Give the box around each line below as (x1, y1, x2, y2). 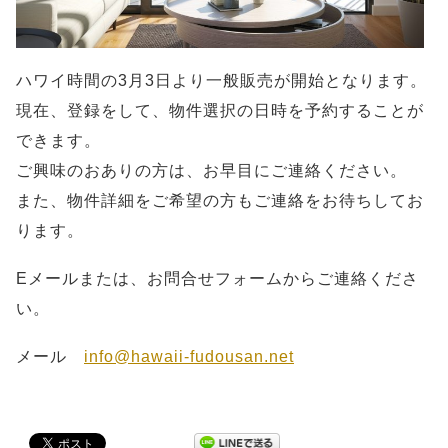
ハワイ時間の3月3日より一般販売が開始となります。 (16, 71, 427, 89)
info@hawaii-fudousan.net (84, 347, 294, 365)
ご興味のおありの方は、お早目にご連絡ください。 (16, 161, 407, 179)
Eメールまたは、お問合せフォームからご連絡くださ (16, 269, 419, 287)
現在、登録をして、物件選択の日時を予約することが (16, 101, 424, 119)
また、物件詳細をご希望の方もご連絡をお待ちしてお (16, 191, 424, 209)
